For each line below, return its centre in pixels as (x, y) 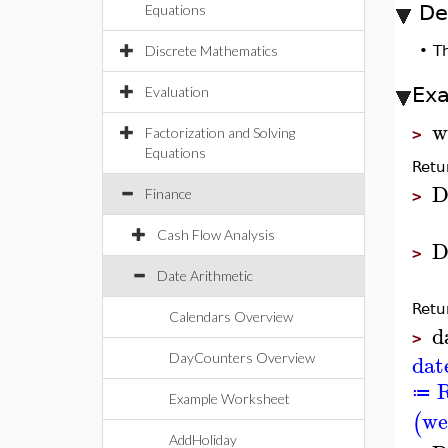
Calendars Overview (231, 316)
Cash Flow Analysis (216, 234)
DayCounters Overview (242, 357)
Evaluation (177, 91)
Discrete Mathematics (211, 50)
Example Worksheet (229, 398)
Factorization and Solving (220, 132)
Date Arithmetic (205, 275)
